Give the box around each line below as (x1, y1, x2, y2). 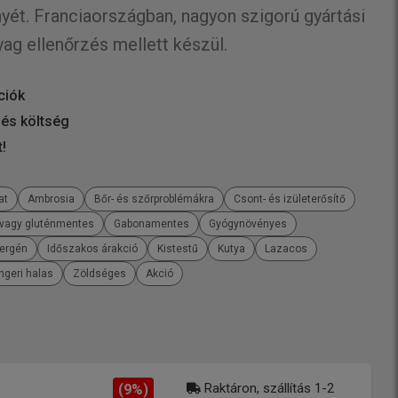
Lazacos (265, 242, 308, 255)
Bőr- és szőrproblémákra (94, 192, 215, 205)
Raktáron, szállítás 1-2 (204, 379, 334, 396)
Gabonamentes (114, 217, 190, 230)
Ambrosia (28, 192, 76, 205)
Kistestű (157, 242, 199, 255)
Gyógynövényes (209, 217, 288, 230)
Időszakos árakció (47, 242, 139, 255)
